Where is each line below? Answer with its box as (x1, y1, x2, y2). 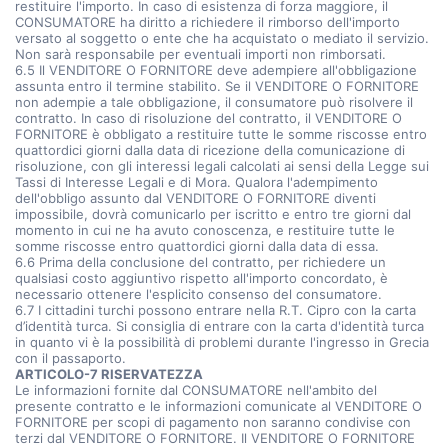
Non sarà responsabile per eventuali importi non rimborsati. (15, 46, 386, 62)
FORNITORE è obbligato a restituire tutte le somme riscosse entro (15, 126, 427, 142)
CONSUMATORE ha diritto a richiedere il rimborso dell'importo (15, 14, 400, 30)
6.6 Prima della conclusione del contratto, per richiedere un (15, 254, 386, 270)
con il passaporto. (15, 350, 126, 366)
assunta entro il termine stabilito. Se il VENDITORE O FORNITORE (15, 78, 419, 94)
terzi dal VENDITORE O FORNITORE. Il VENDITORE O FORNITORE (15, 430, 415, 446)
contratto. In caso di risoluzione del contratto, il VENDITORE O (15, 110, 402, 126)
